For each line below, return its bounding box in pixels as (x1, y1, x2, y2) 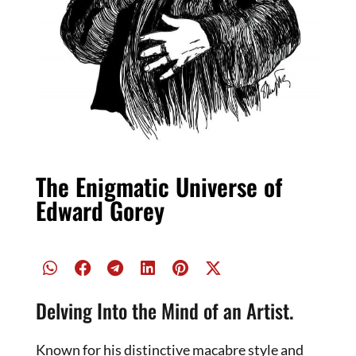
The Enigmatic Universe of (36, 168, 282, 204)
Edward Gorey (36, 192, 164, 228)
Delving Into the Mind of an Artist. (36, 295, 293, 325)
